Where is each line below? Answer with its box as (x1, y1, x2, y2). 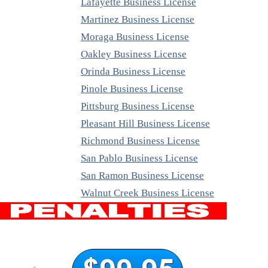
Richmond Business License (81, 135, 200, 147)
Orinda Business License (81, 66, 185, 78)
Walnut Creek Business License (81, 187, 214, 199)
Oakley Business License (81, 48, 187, 60)
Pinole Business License (81, 83, 183, 95)
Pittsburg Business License (81, 100, 194, 112)
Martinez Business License (81, 14, 194, 26)
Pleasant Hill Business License (81, 118, 210, 130)
